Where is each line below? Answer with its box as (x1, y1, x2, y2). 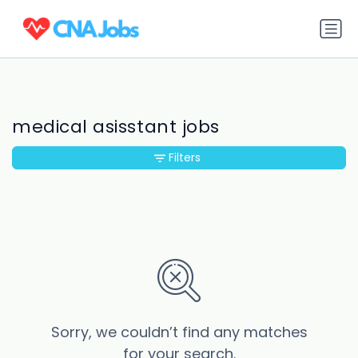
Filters (169, 149, 201, 166)
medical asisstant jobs (12, 114, 220, 140)
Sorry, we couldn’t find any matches (50, 322, 308, 343)
